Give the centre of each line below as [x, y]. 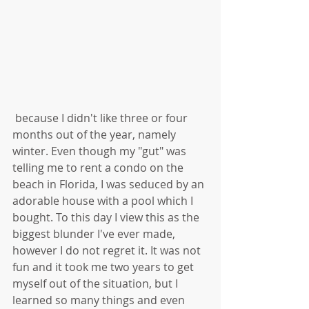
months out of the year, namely [96, 135]
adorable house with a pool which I [104, 201]
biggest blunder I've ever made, [95, 234]
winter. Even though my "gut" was [101, 151]
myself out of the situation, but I [97, 284]
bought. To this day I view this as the [107, 218]
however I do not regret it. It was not [108, 251]
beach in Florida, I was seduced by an [110, 185]
